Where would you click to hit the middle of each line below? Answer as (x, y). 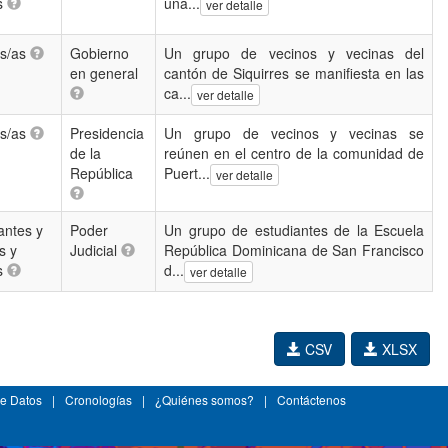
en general (104, 73)
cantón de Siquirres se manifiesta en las (294, 73)
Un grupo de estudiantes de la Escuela (294, 230)
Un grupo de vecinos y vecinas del (294, 53)
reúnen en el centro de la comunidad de (294, 153)
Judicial (95, 250)
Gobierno (99, 53)
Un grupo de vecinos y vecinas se (294, 133)
